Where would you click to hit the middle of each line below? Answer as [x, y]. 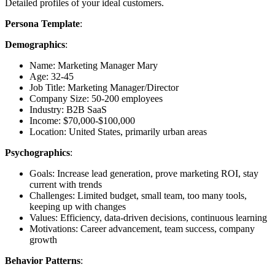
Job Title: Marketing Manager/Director [104, 87]
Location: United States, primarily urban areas [118, 131]
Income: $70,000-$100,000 [82, 120]
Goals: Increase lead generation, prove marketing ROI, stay [144, 173]
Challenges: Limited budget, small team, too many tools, [138, 195]
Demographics [35, 44]
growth [43, 239]
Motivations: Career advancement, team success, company [142, 228]
